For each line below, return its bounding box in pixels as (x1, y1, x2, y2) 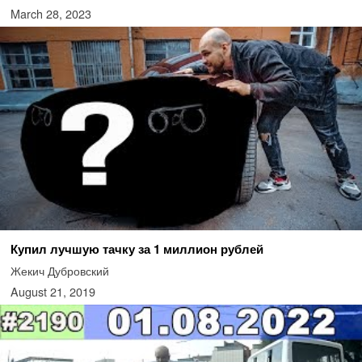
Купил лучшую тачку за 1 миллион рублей (10, 239, 263, 258)
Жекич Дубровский (10, 261, 109, 279)
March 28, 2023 (10, 4, 91, 22)
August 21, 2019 (10, 282, 95, 300)
